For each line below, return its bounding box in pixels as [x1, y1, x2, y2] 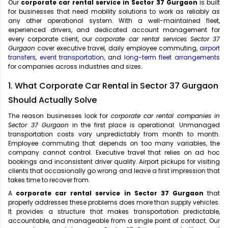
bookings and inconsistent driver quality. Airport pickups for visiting [8, 157, 220, 166]
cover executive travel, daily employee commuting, [35, 44, 199, 53]
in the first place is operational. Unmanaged [69, 121, 220, 130]
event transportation [39, 53, 104, 62]
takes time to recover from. [8, 176, 90, 185]
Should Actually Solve [8, 94, 97, 106]
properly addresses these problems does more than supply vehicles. [8, 198, 220, 207]
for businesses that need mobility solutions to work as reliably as [8, 7, 220, 16]
